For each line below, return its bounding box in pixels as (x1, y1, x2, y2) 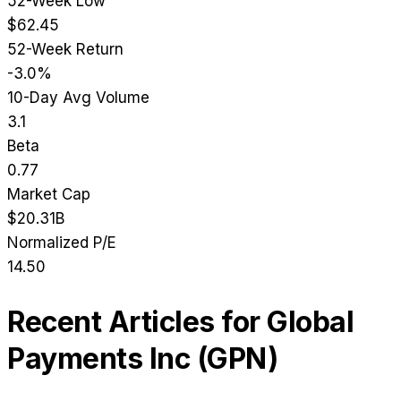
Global (267, 303, 354, 339)
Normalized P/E (7, 234, 116, 252)
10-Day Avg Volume (7, 89, 149, 107)
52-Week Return (7, 40, 124, 59)
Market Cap (7, 185, 90, 204)
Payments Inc (7, 340, 190, 376)
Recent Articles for (7, 303, 267, 339)
